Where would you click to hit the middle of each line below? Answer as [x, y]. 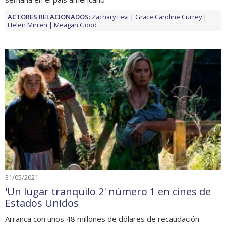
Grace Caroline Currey [168, 16]
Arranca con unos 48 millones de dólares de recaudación [102, 219]
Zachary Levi [110, 16]
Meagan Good [75, 24]
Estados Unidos [42, 203]
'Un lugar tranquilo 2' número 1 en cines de [108, 192]
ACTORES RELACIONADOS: [49, 16]
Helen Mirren [27, 24]
